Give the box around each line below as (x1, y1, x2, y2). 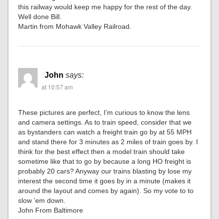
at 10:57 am (42, 82, 73, 91)
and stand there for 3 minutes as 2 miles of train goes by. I (18, 137, 198, 146)
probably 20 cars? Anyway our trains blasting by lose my (18, 167, 192, 175)
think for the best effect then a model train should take (18, 147, 185, 155)
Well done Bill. (18, 12, 62, 21)
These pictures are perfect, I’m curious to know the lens (18, 108, 190, 116)
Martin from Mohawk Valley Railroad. (18, 22, 132, 30)
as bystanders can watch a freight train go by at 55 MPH (18, 128, 192, 136)
